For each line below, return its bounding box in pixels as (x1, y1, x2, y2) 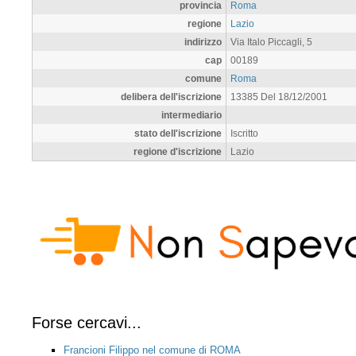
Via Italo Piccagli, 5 (230, 36, 312, 47)
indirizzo (184, 36, 222, 47)
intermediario (161, 109, 222, 120)
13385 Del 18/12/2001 (230, 91, 327, 102)
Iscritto (230, 127, 258, 138)
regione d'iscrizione (133, 145, 222, 157)
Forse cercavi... (32, 314, 141, 331)
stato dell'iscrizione (134, 127, 222, 138)
